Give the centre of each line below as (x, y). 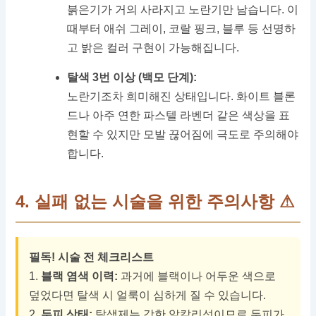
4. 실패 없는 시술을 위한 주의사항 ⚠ (156, 202)
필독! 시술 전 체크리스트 (92, 257)
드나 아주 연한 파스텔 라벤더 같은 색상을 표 (179, 116)
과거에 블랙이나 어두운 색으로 (197, 276)
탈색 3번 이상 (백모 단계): (132, 78)
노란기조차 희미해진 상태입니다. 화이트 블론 (182, 97)
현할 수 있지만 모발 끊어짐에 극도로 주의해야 (183, 135)
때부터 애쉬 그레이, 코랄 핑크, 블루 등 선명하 (182, 29)
